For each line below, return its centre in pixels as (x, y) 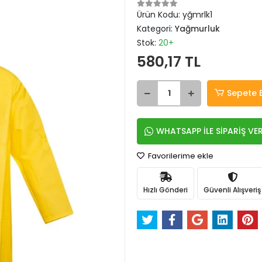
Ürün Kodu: (160, 15)
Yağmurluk (197, 29)
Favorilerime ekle (180, 156)
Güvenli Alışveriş (232, 189)
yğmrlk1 (197, 15)
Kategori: (156, 29)
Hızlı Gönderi (166, 189)
